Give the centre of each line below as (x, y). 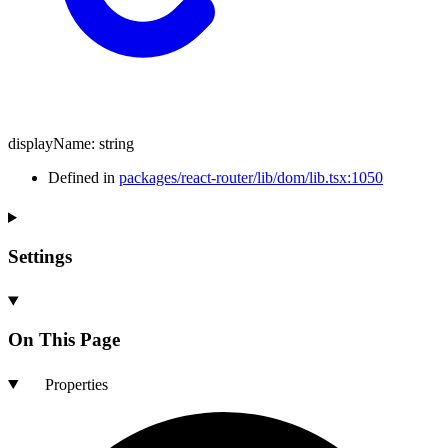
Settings (40, 256)
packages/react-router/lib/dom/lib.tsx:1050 (251, 177)
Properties (76, 384)
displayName (49, 143)
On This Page (64, 340)
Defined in (83, 177)
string (116, 143)
